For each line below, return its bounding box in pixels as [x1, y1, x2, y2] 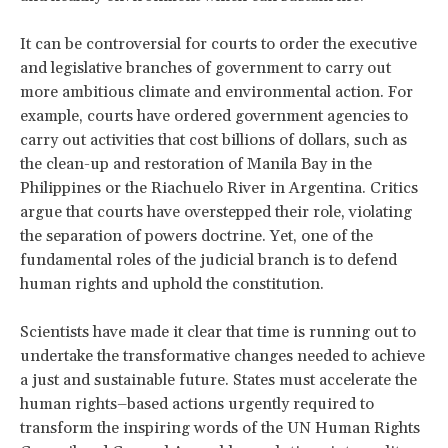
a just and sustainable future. [20, 369, 233, 390]
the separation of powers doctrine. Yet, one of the [20, 225, 373, 246]
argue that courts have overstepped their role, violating [20, 201, 412, 222]
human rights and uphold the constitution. [20, 273, 328, 294]
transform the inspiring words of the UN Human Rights [20, 417, 420, 438]
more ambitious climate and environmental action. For [20, 81, 413, 102]
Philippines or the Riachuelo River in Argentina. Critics [20, 177, 418, 198]
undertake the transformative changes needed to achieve [20, 345, 425, 366]
